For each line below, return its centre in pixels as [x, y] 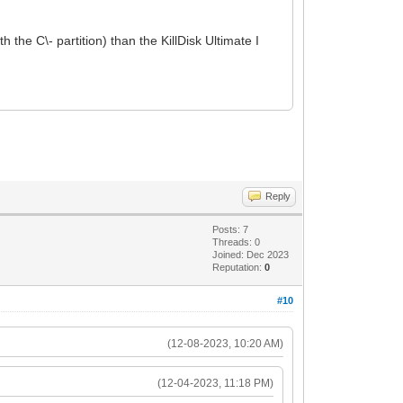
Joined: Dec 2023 [251, 254]
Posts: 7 [231, 229]
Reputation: [239, 267]
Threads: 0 [237, 242]
